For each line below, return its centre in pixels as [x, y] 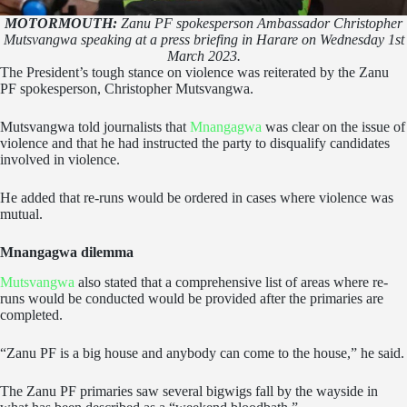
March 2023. [203, 56]
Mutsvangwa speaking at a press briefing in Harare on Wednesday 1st [203, 40]
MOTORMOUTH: [61, 24]
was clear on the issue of [333, 127]
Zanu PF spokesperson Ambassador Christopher [260, 24]
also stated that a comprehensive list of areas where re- [231, 283]
